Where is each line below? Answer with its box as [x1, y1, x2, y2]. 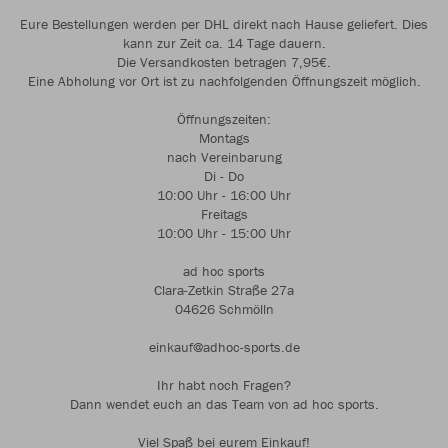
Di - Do [204, 167, 244, 185]
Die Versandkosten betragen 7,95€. [117, 53, 331, 71]
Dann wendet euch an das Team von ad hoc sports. [69, 395, 379, 413]
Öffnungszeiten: [177, 110, 271, 128]
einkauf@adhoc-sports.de [148, 338, 300, 356]
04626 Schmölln [174, 300, 274, 318]
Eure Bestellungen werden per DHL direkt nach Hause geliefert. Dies [20, 15, 428, 33]
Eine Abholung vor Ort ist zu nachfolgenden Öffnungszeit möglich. [27, 72, 421, 90]
